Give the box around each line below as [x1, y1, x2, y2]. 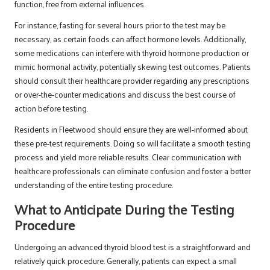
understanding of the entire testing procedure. [14, 177, 173, 193]
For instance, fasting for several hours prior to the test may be [14, 17, 225, 33]
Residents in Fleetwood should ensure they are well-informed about [14, 122, 248, 137]
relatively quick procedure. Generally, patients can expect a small [14, 253, 237, 269]
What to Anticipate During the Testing [14, 196, 234, 222]
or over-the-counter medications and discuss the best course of [14, 87, 236, 102]
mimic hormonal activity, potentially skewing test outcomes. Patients [14, 59, 251, 75]
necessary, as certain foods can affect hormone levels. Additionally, [14, 31, 246, 47]
